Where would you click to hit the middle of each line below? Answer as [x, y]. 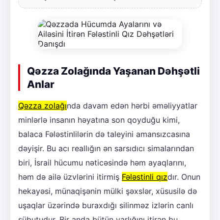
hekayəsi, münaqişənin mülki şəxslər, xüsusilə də [108, 191]
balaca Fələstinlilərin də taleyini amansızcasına [104, 134]
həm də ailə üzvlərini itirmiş [70, 177]
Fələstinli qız [145, 177]
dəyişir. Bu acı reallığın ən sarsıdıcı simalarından [106, 148]
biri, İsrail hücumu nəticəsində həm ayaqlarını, [102, 162]
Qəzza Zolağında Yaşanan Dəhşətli [113, 71]
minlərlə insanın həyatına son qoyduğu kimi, [99, 120]
